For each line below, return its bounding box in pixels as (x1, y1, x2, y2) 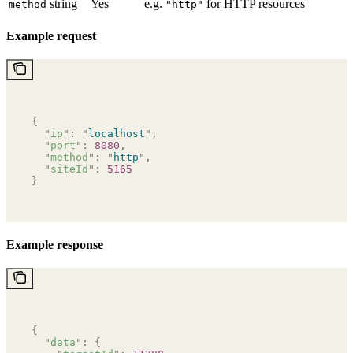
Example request (6, 28, 96, 43)
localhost (88, 127, 145, 139)
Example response (6, 237, 103, 251)
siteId (50, 162, 88, 175)
